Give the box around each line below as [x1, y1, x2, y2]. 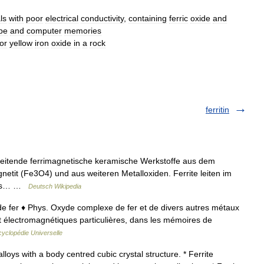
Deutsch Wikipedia [28, 182, 81, 190]
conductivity [81, 13, 124, 23]
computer [27, 25, 62, 35]
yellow [9, 38, 32, 48]
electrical [45, 13, 78, 23]
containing [128, 13, 167, 23]
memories [64, 25, 101, 35]
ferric [169, 13, 188, 23]
